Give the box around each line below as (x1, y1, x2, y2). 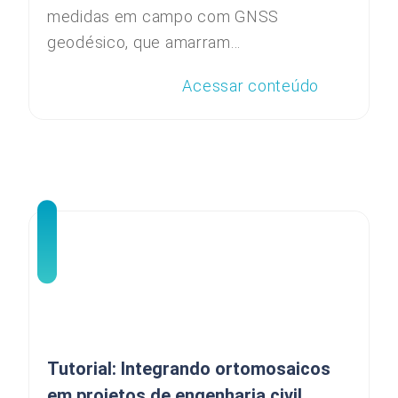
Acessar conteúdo (182, 76, 319, 95)
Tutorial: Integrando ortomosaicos (47, 358, 330, 379)
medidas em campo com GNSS (47, 7, 279, 26)
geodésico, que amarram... (47, 33, 242, 52)
